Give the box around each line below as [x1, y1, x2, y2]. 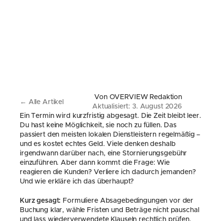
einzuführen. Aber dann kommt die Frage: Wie [20, 159, 170, 166]
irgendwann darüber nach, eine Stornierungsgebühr [20, 150, 187, 157]
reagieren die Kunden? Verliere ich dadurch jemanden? [20, 169, 196, 176]
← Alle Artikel [20, 98, 64, 106]
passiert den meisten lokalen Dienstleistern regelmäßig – [20, 131, 201, 138]
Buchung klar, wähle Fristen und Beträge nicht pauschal [20, 207, 199, 214]
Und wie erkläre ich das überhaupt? [20, 178, 134, 185]
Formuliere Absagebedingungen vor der [61, 197, 194, 204]
